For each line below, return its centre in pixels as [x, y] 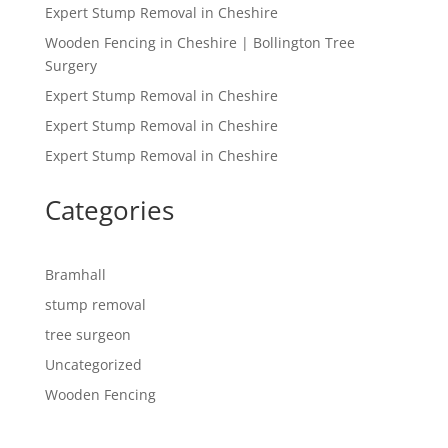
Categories [109, 210]
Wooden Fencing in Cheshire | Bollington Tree [199, 42]
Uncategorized [93, 364]
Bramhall [75, 274]
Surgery [70, 65]
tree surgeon [87, 334]
